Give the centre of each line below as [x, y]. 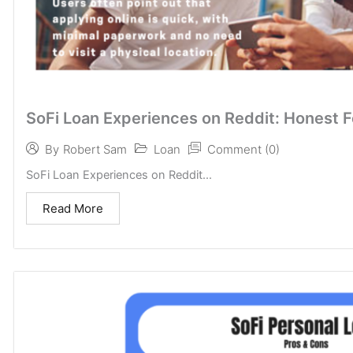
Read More [73, 208]
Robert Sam [95, 150]
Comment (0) [243, 149]
